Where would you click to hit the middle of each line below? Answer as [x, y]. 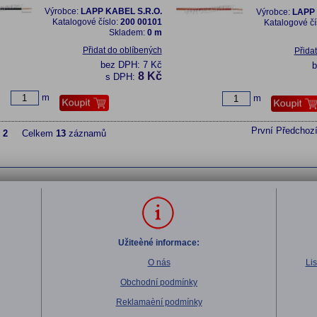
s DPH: [121, 77]
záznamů [86, 133]
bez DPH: [121, 65]
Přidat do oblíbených [122, 50]
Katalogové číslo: [86, 22]
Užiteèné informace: [159, 243]
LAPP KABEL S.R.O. [121, 11]
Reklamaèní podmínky [159, 302]
